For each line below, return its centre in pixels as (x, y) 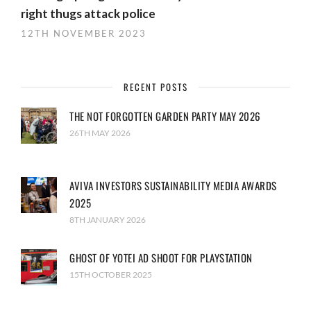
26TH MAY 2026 (100, 133)
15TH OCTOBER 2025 (111, 275)
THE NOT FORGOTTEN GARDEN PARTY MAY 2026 (165, 116)
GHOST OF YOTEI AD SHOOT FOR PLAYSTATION (161, 258)
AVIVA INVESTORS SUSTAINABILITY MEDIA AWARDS (173, 186)
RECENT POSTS (155, 87)
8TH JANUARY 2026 (108, 220)
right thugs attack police (88, 14)
